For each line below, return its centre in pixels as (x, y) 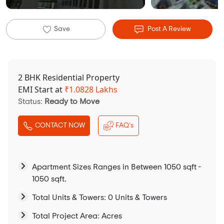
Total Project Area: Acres (77, 216)
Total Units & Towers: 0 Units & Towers (99, 198)
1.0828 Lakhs (93, 90)
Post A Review (168, 29)
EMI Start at (41, 90)
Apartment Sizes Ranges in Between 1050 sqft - (116, 167)
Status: (31, 102)
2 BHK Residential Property (69, 78)
